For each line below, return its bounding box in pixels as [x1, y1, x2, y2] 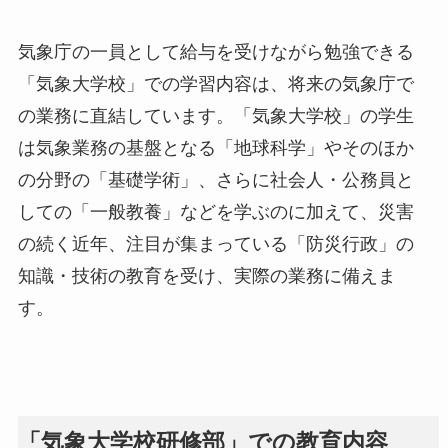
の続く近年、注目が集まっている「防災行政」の [17, 234, 414, 255]
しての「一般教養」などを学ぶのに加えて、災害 [17, 202, 414, 223]
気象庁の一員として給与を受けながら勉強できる [17, 42, 414, 63]
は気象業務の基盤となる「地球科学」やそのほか [17, 138, 414, 159]
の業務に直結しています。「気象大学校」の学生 [17, 106, 414, 127]
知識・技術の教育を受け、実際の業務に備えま [17, 266, 396, 287]
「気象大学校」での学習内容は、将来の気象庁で [17, 74, 414, 95]
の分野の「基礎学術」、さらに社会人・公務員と [17, 170, 414, 191]
